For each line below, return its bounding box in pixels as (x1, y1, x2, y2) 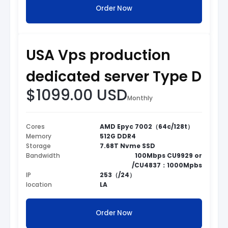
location (26, 180, 52, 189)
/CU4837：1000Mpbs (132, 160, 202, 169)
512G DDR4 (100, 131, 136, 140)
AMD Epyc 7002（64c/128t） (100, 122, 194, 131)
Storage (26, 141, 51, 150)
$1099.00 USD (26, 84, 127, 106)
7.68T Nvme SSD (100, 141, 156, 150)
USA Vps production (26, 45, 170, 65)
